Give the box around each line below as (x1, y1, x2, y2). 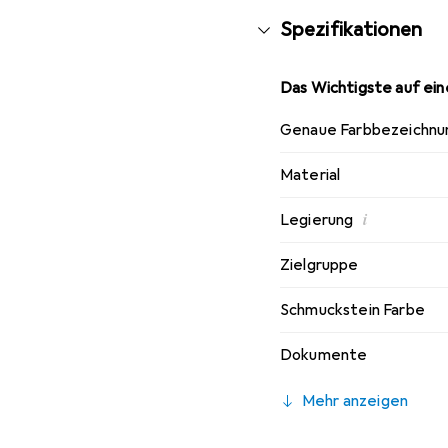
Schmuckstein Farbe (280, 300, 425, 321)
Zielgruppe (280, 255, 359, 276)
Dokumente (280, 345, 368, 366)
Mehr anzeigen (302, 391, 409, 412)
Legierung (280, 210, 354, 231)
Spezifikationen (280, 17, 423, 43)
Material (280, 165, 341, 186)
